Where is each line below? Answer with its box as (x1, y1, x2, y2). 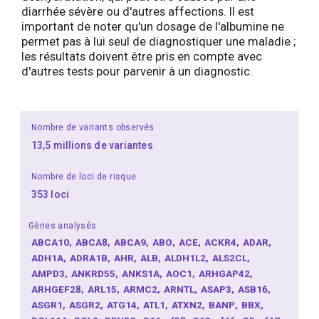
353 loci (31, 188, 69, 200)
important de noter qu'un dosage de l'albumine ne (21, 20, 284, 34)
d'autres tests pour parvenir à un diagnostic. (21, 65, 253, 79)
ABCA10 (31, 236, 71, 248)
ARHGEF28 (31, 283, 83, 295)
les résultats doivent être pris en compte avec (21, 50, 262, 64)
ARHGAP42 (199, 267, 253, 279)
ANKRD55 (71, 267, 118, 279)
